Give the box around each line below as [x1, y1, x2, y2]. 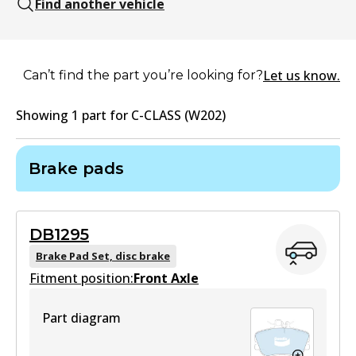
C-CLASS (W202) [131, 106, 226, 124]
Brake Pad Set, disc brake [36, 249, 170, 263]
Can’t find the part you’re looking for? [23, 68, 263, 83]
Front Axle [133, 269, 199, 287]
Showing [16, 106, 72, 124]
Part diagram [42, 309, 121, 327]
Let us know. [263, 67, 340, 84]
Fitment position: [29, 269, 133, 287]
